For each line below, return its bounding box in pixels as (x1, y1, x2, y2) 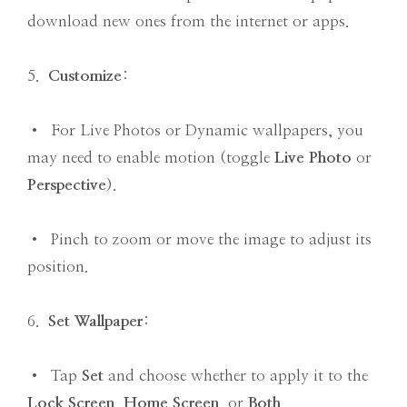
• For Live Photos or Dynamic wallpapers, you (27, 123, 363, 139)
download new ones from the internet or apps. (27, 14, 349, 30)
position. (27, 259, 88, 275)
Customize (48, 68, 122, 84)
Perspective (27, 177, 106, 194)
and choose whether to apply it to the (104, 368, 368, 384)
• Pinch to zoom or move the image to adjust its (27, 232, 372, 248)
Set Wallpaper (48, 313, 143, 330)
